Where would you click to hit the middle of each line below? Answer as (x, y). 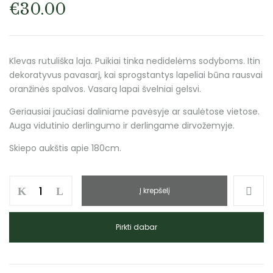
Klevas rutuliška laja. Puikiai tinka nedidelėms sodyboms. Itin (135, 61)
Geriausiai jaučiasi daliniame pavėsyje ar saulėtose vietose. (134, 112)
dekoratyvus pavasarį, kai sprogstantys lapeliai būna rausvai (136, 75)
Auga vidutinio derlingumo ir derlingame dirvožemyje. (122, 126)
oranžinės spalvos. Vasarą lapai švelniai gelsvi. (105, 89)
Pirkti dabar (136, 227)
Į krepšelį (154, 190)
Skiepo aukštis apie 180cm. (65, 148)
